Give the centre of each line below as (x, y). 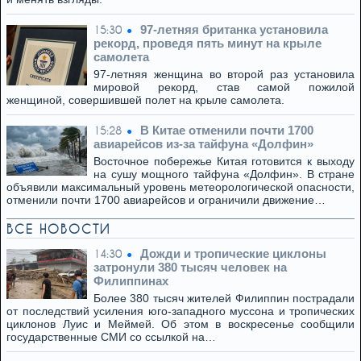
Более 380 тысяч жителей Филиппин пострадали (224, 298)
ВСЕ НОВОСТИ (58, 229)
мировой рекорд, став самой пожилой (224, 87)
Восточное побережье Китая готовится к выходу (224, 161)
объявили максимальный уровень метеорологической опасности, (180, 187)
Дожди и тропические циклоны (233, 253)
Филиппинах (131, 281)
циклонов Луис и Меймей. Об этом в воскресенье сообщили (180, 324)
